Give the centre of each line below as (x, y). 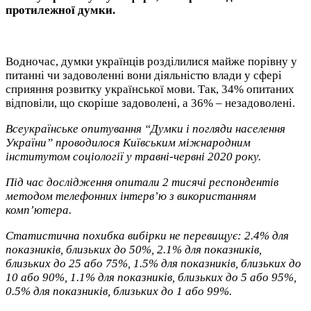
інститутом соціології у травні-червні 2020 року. (133, 156)
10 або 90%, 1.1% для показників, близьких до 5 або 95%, (151, 277)
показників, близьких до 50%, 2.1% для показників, (134, 249)
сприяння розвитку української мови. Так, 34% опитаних (150, 89)
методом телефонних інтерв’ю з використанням (131, 196)
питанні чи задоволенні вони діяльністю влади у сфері (144, 75)
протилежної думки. (60, 10)
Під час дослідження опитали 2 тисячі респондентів (142, 182)
